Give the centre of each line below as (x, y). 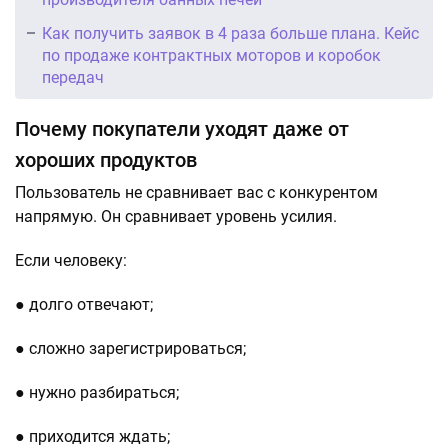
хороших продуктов (106, 160)
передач (73, 77)
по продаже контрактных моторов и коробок (211, 55)
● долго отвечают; (84, 304)
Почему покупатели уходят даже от (182, 129)
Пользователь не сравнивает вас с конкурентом (196, 192)
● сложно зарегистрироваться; (130, 348)
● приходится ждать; (92, 436)
